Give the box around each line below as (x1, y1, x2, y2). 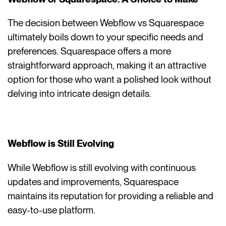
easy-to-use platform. (8, 204, 96, 216)
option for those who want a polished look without (8, 74, 212, 86)
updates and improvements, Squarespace (8, 176, 179, 188)
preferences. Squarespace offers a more (8, 45, 172, 58)
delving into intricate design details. (8, 88, 152, 100)
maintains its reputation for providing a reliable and (8, 190, 214, 202)
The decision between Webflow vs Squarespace (8, 17, 204, 29)
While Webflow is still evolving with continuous (8, 161, 196, 174)
